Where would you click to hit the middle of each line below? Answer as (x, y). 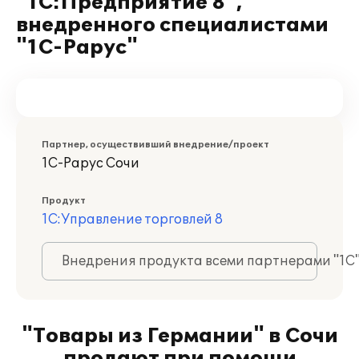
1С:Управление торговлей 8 (132, 220)
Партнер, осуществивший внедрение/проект (155, 145)
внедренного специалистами (172, 25)
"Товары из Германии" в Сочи (179, 336)
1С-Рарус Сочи (91, 163)
